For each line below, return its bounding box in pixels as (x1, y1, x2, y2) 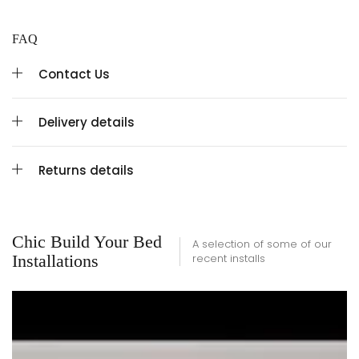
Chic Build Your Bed (12, 232, 162, 252)
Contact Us (38, 66, 110, 83)
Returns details (38, 162, 134, 179)
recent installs (192, 251, 265, 267)
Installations (12, 251, 99, 272)
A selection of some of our (192, 236, 332, 252)
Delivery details (38, 114, 135, 131)
